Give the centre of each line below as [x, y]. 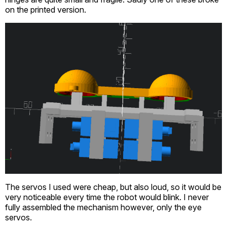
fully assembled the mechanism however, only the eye [103, 207]
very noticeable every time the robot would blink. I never [107, 197]
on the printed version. [46, 9]
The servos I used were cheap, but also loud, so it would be [113, 187]
